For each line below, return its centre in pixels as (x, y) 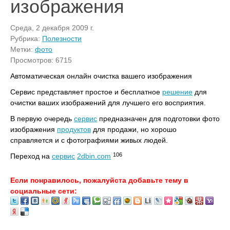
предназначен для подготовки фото (158, 119)
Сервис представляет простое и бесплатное (86, 92)
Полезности (62, 39)
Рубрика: (26, 39)
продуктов (74, 129)
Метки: (23, 49)
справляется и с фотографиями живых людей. (89, 140)
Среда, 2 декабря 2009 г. (52, 28)
